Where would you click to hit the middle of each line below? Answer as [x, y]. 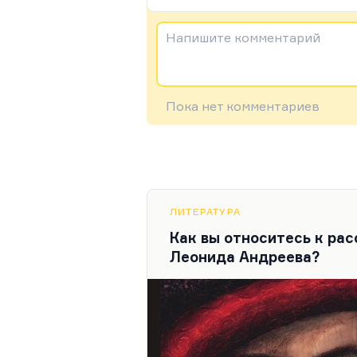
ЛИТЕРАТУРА [205, 212]
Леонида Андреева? [245, 257]
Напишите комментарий [243, 37]
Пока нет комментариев [243, 106]
